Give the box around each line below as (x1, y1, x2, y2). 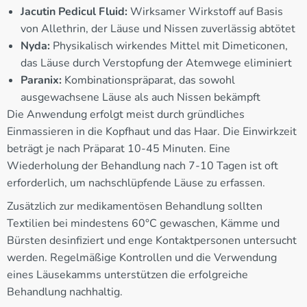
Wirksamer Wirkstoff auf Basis (127, 4, 283, 20)
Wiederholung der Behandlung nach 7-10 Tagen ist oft (7, 158, 278, 174)
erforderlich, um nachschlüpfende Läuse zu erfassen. (7, 175, 265, 191)
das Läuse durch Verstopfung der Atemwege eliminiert (21, 56, 292, 71)
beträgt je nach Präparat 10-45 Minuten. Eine (7, 141, 230, 157)
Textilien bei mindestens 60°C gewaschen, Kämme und (7, 216, 280, 232)
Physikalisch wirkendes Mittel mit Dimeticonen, (50, 38, 288, 54)
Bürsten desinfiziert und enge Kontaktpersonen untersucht (7, 233, 297, 249)
